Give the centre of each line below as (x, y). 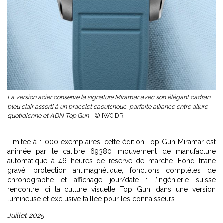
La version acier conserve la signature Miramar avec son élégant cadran (109, 97)
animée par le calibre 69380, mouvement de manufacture (111, 151)
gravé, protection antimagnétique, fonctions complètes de (111, 170)
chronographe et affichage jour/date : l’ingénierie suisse (111, 179)
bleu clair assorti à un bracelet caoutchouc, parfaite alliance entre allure (108, 106)
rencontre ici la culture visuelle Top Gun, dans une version (111, 189)
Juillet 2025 (26, 215)
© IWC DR (109, 115)
